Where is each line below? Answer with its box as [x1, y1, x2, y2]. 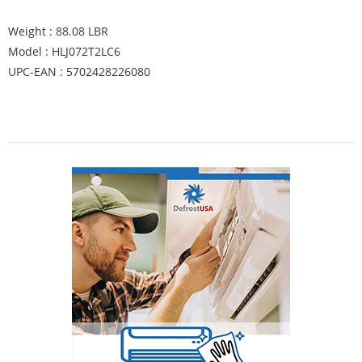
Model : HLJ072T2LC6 [8, 44, 120, 59]
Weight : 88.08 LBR [8, 23, 108, 39]
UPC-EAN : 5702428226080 [8, 64, 150, 79]
